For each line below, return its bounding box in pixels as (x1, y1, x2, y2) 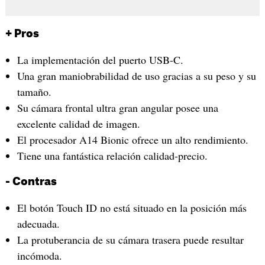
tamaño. (17, 85, 51, 99)
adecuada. (17, 216, 60, 231)
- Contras (5, 176, 57, 188)
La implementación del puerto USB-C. (17, 53, 183, 67)
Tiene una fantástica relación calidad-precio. (17, 148, 208, 163)
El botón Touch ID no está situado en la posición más (17, 201, 247, 215)
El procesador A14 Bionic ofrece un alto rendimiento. (17, 132, 248, 147)
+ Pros (5, 28, 39, 40)
